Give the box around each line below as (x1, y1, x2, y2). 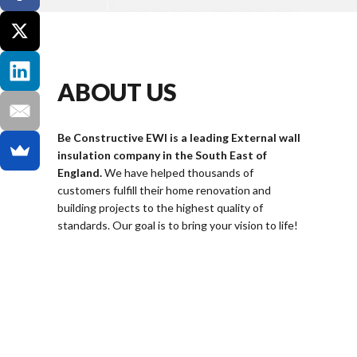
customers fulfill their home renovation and (57, 183, 271, 198)
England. (57, 166, 104, 180)
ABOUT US (57, 77, 177, 107)
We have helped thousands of (104, 166, 253, 180)
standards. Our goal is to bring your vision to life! (57, 218, 298, 233)
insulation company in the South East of (57, 148, 267, 163)
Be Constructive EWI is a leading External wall (57, 131, 300, 145)
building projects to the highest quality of (57, 201, 263, 215)
